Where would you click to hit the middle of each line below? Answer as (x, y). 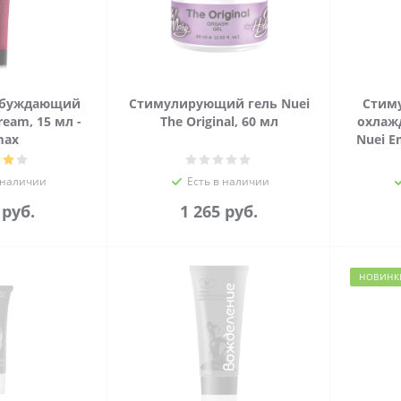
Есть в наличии (228, 181)
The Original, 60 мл (219, 121)
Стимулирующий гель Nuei (219, 103)
